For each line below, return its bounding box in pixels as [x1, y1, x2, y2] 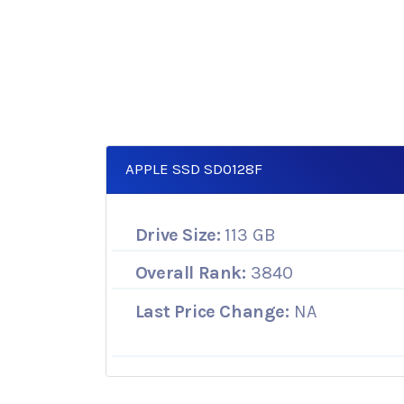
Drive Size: [134, 224, 221, 245]
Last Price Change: [134, 300, 289, 322]
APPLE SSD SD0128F [125, 160, 263, 179]
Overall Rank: [134, 262, 246, 284]
